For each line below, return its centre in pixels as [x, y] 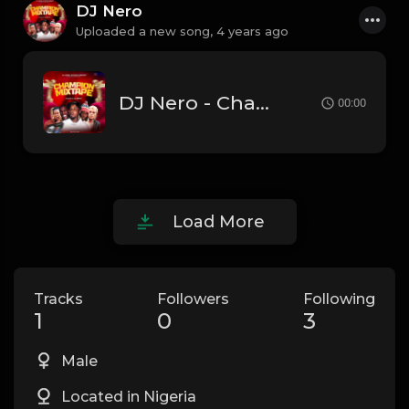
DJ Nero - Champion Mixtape [262, 102]
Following [339, 299]
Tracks [58, 299]
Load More [218, 222]
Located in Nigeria [127, 397]
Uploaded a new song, [146, 31]
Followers [193, 299]
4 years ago [252, 31]
